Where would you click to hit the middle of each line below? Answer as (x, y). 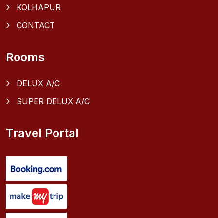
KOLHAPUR (39, 7)
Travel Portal (42, 133)
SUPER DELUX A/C (53, 101)
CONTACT (36, 25)
